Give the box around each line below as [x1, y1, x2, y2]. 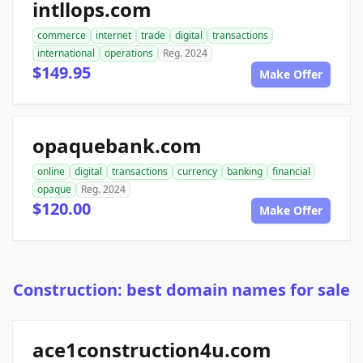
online [37, 164, 65, 178]
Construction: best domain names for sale [13, 278, 350, 301]
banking [227, 164, 263, 178]
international [37, 45, 95, 60]
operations [105, 45, 153, 60]
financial [272, 164, 310, 178]
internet [96, 28, 131, 42]
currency [177, 164, 217, 178]
